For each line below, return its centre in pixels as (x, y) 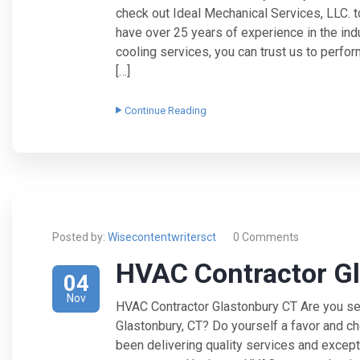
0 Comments (266, 237)
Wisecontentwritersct (162, 237)
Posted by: (79, 237)
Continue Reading (166, 111)
